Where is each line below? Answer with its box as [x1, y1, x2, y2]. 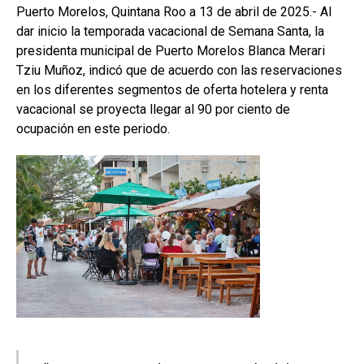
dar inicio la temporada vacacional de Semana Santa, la [16, 23, 324, 39]
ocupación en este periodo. [16, 120, 170, 136]
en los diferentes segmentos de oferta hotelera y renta [16, 81, 328, 97]
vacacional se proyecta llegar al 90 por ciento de [16, 101, 290, 117]
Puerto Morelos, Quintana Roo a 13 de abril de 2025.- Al [16, 3, 331, 19]
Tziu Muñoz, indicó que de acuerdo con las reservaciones [16, 62, 342, 78]
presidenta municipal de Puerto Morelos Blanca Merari [16, 42, 325, 58]
